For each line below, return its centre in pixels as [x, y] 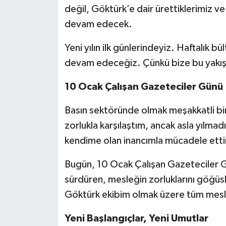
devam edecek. [98, 24]
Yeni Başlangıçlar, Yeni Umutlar [136, 219]
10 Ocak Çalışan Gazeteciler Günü [144, 87]
